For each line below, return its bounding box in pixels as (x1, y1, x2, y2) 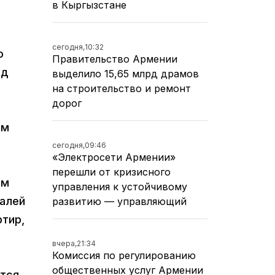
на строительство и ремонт (52, 82, 191, 95)
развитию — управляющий (52, 195, 187, 207)
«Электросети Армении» (52, 150, 176, 163)
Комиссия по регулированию (52, 249, 196, 261)
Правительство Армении (52, 52, 177, 65)
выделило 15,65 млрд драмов (52, 67, 199, 80)
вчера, (52, 238, 77, 248)
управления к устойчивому (52, 180, 187, 193)
